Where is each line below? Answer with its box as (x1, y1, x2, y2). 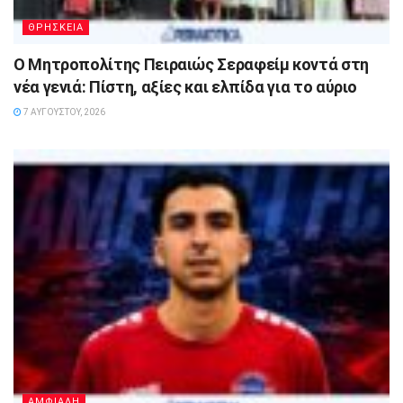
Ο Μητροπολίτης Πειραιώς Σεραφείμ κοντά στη (13, 55, 369, 75)
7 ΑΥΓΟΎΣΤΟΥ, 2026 (22, 107, 105, 118)
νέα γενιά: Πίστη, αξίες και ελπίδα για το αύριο (13, 77, 358, 97)
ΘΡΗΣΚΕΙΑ (28, 22, 84, 34)
